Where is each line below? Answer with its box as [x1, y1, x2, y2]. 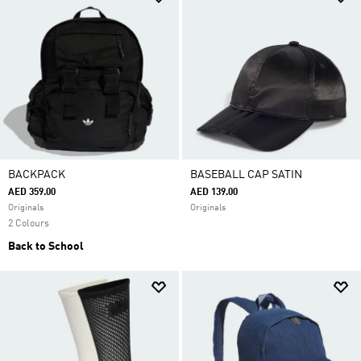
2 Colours [8, 219, 49, 229]
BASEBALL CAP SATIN [190, 169, 302, 180]
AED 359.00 [8, 188, 56, 197]
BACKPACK [8, 169, 65, 180]
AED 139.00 [190, 188, 238, 197]
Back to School [8, 241, 84, 252]
